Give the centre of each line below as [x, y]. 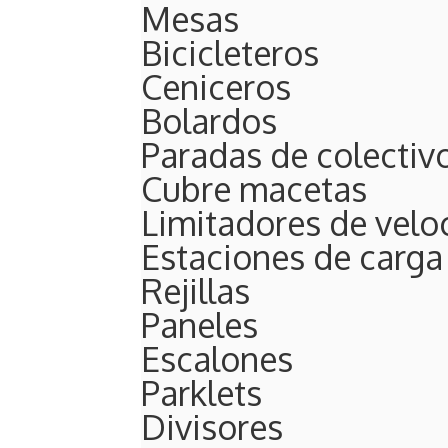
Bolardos [209, 120]
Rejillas [195, 290]
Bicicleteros [230, 52]
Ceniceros [216, 86]
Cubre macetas [254, 188]
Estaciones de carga [292, 256]
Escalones [217, 358]
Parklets [201, 392]
